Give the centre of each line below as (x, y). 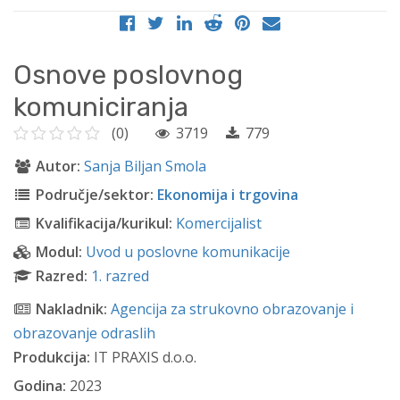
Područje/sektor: (94, 195)
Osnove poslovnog (128, 75)
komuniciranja (101, 108)
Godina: (40, 386)
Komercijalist (218, 224)
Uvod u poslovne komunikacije (187, 252)
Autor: (58, 167)
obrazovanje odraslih (84, 333)
